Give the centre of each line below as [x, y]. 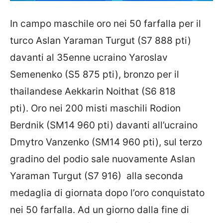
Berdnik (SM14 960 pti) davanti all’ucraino [104, 125]
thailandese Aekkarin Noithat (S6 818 [93, 91]
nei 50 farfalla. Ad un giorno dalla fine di [100, 210]
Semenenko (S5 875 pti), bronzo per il [95, 74]
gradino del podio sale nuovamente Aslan [103, 159]
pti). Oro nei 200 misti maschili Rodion [95, 108]
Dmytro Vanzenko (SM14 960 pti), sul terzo [106, 142]
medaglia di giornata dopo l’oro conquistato [107, 193]
